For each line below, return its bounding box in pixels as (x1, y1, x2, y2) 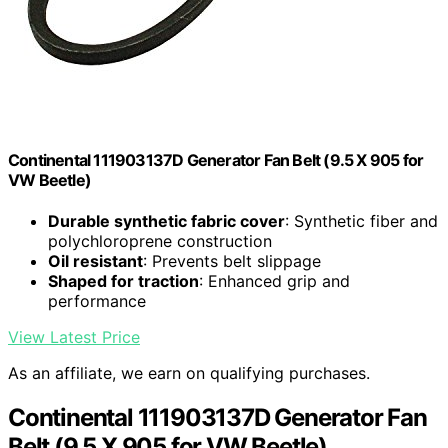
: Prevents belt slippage (143, 251, 321, 271)
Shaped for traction (48, 271, 199, 291)
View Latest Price (8, 327, 140, 347)
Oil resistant (48, 251, 143, 271)
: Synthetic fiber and (285, 211, 438, 231)
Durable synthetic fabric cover (48, 211, 285, 231)
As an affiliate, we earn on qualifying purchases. (8, 363, 370, 383)
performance (48, 291, 146, 311)
